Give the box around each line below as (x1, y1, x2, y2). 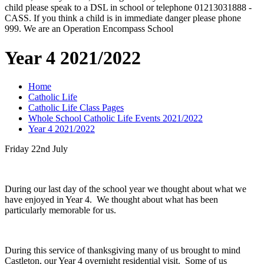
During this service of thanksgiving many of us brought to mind (5, 245, 240, 256)
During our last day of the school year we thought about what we (5, 184, 246, 194)
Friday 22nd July (5, 144, 70, 154)
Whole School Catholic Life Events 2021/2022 (28, 113, 203, 124)
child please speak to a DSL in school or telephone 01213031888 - (5, 2, 252, 13)
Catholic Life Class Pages (28, 103, 124, 113)
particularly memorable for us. (5, 205, 118, 216)
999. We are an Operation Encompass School (5, 24, 173, 34)
